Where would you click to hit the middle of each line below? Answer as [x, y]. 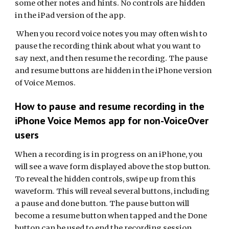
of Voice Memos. [46, 83]
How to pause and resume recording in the [110, 106]
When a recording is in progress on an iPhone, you [109, 154]
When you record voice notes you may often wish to [111, 34]
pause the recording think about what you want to [108, 46]
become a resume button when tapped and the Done [111, 216]
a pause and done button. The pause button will [102, 203]
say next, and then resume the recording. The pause [111, 58]
